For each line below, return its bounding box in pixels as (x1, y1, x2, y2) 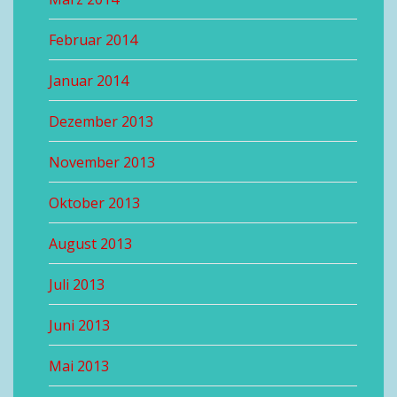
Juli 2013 (49, 275, 105, 294)
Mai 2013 (49, 356, 109, 376)
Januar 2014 (49, 71, 128, 90)
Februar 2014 (49, 30, 137, 50)
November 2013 (49, 152, 155, 172)
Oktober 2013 (49, 193, 140, 213)
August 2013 (49, 234, 132, 253)
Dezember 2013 (49, 112, 153, 131)
